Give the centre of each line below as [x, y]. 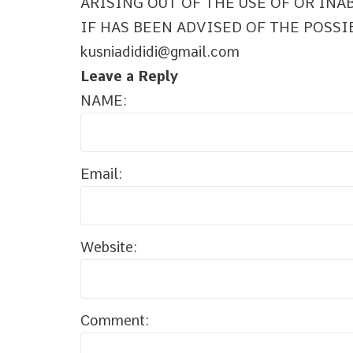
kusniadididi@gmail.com [160, 52]
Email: [101, 174]
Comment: [115, 320]
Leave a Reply [129, 76]
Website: [109, 247]
